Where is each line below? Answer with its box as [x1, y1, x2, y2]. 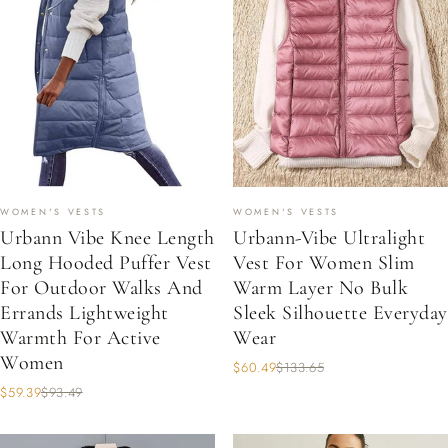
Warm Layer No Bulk [233, 276, 408, 300]
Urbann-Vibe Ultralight [233, 226, 425, 250]
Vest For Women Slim [233, 251, 415, 275]
